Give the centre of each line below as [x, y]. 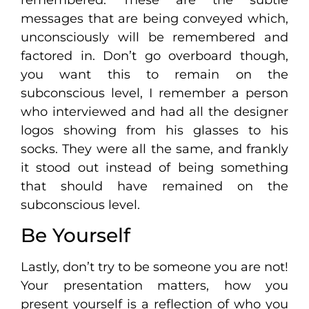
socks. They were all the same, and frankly [154, 149]
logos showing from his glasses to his [154, 130]
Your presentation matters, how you [154, 285]
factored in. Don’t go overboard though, [154, 56]
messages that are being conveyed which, [154, 18]
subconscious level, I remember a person [154, 93]
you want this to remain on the [154, 74]
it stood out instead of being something [154, 167]
